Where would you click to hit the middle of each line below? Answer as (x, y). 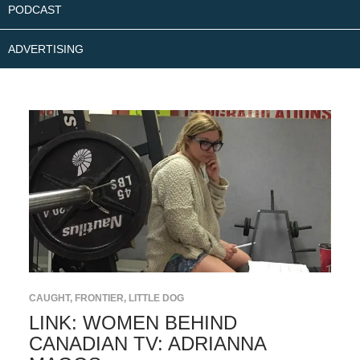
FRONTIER (99, 299)
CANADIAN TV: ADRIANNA (147, 344)
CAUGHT (49, 299)
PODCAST (35, 10)
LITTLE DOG (156, 299)
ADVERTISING (46, 49)
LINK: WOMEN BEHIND (133, 323)
